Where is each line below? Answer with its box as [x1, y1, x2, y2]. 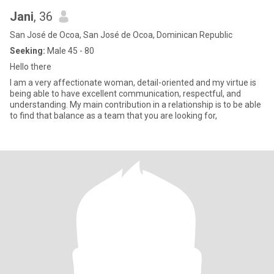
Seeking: [10, 46, 45, 56]
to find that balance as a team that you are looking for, [10, 111, 217, 120]
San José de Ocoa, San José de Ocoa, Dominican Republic [10, 30, 232, 40]
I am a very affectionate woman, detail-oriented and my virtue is [10, 78, 256, 87]
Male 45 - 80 [45, 46, 94, 56]
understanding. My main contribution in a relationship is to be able [10, 100, 261, 109]
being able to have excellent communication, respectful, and [10, 89, 241, 98]
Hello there [10, 62, 51, 72]
